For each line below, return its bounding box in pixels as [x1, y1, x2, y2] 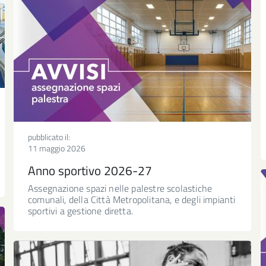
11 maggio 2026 [28, 141, 85, 154]
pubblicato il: [28, 130, 70, 143]
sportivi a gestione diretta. [28, 203, 134, 218]
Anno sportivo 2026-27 [28, 160, 152, 180]
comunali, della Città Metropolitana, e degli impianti [28, 192, 236, 207]
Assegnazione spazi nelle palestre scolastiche [28, 180, 213, 195]
